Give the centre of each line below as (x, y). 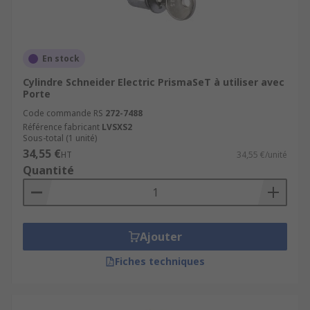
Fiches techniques (160, 261)
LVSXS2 (117, 127)
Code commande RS (63, 113)
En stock (61, 58)
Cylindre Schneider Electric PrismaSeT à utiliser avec (154, 82)
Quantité (48, 170)
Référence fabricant (61, 127)
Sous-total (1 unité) (60, 138)
